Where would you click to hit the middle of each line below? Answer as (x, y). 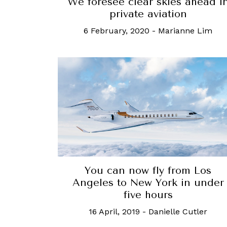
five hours (148, 195)
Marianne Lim (185, 31)
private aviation (148, 14)
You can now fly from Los (148, 170)
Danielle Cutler (178, 211)
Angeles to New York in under (148, 182)
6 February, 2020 (117, 31)
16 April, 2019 (114, 211)
